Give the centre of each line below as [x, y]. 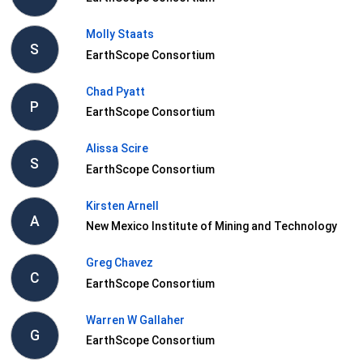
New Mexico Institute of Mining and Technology [211, 226]
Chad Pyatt [115, 91]
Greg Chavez [119, 263]
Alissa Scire [117, 149]
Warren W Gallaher [135, 320]
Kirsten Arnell [122, 205]
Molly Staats [120, 34]
